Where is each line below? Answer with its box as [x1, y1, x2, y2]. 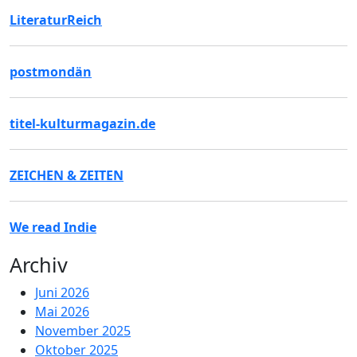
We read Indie [10, 218, 96, 236]
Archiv [10, 250, 68, 278]
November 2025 [35, 321, 131, 339]
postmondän [10, 62, 92, 80]
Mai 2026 [35, 302, 89, 320]
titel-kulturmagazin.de [10, 114, 155, 132]
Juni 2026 [35, 283, 89, 301]
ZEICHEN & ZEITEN [10, 166, 124, 184]
